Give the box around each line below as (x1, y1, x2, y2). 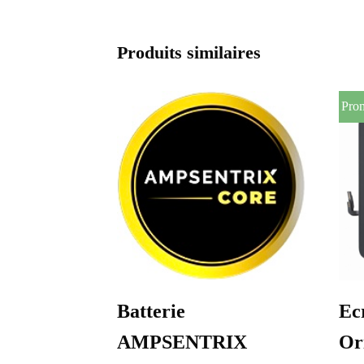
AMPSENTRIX (117, 331, 247, 353)
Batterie (117, 300, 185, 322)
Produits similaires (117, 42, 261, 63)
